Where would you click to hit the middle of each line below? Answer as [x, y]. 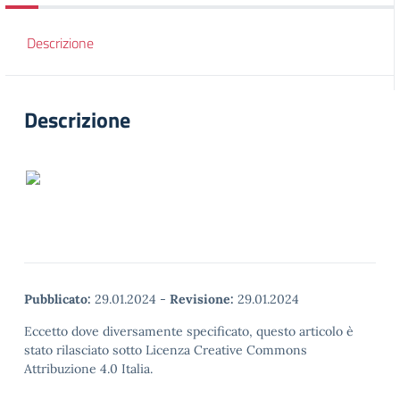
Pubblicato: [58, 299]
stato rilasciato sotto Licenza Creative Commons [166, 350]
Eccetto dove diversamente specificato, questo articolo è [189, 331]
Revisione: [202, 299]
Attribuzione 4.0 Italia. [88, 369]
